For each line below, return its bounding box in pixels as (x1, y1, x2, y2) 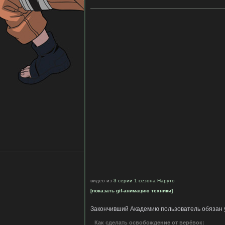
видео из (90, 178, 114, 183)
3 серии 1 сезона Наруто (114, 178, 175, 183)
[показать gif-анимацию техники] (90, 188, 173, 193)
